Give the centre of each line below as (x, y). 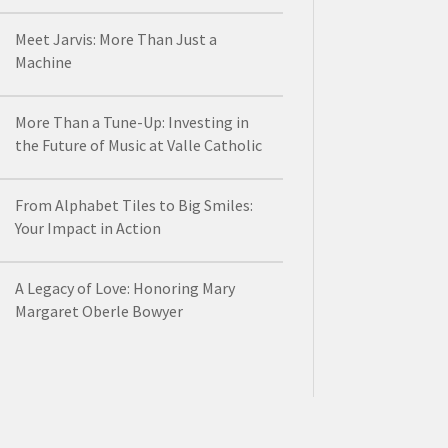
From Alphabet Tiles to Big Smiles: (133, 204)
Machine (43, 61)
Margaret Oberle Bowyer (98, 310)
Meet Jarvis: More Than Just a (115, 38)
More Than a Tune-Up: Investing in (131, 121)
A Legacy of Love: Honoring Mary (124, 287)
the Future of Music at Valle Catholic (138, 144)
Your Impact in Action (87, 227)
